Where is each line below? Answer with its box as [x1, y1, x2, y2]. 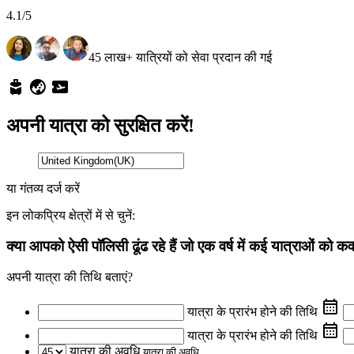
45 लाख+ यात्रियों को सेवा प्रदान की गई [88, 51, 272, 65]
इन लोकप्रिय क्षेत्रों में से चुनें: [6, 209, 135, 223]
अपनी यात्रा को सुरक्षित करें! [6, 115, 194, 137]
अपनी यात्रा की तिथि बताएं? [6, 269, 133, 284]
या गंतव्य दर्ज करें [6, 182, 80, 196]
